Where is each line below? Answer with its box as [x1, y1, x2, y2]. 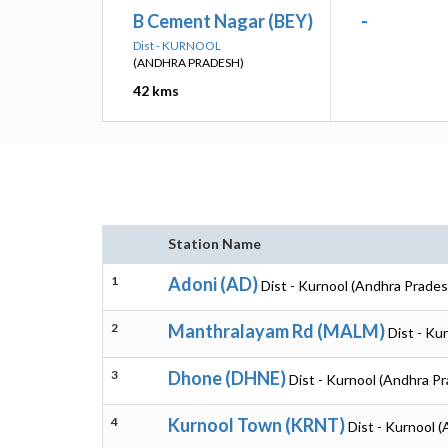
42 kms [133, 82, 179, 99]
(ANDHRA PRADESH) [133, 55, 244, 70]
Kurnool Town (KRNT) [168, 414, 345, 436]
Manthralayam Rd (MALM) [168, 320, 385, 342]
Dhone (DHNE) [168, 367, 286, 389]
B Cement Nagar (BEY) [133, 10, 313, 32]
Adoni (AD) [168, 273, 258, 295]
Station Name [168, 235, 261, 252]
